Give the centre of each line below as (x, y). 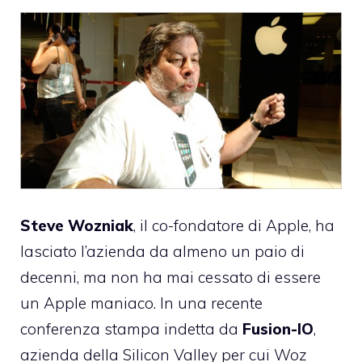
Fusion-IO (278, 328)
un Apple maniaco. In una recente (141, 303)
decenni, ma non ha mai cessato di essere (170, 277)
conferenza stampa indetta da (131, 328)
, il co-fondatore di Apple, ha (234, 225)
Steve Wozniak (77, 225)
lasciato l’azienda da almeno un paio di (162, 251)
